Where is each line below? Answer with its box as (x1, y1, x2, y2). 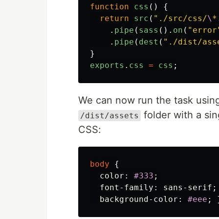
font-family (100, 183, 153, 192)
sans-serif (163, 183, 212, 192)
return (100, 14, 129, 23)
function (90, 2, 129, 11)
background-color (100, 195, 178, 204)
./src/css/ (158, 14, 207, 23)
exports (90, 61, 124, 70)
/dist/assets (80, 111, 139, 120)
